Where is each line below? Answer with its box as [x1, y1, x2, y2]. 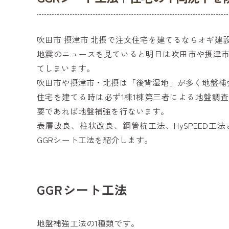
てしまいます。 [37, 62, 95, 74]
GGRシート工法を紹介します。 [37, 134, 153, 146]
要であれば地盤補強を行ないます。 [37, 105, 169, 117]
